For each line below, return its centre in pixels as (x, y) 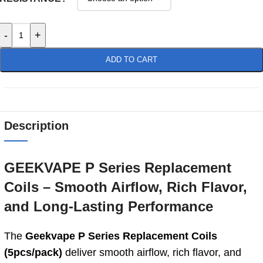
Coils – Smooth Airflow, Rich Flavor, (126, 187)
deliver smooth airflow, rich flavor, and (152, 252)
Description (36, 125)
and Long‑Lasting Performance (109, 206)
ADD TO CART (131, 59)
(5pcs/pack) (33, 252)
